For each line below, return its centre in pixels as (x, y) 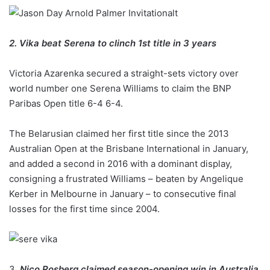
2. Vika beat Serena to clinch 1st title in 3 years (113, 43)
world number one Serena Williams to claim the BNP (120, 88)
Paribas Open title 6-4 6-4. (66, 103)
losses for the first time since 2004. (84, 209)
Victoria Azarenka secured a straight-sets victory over (124, 73)
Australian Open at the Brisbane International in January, (129, 148)
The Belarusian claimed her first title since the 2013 (119, 133)
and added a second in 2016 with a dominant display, (121, 163)
